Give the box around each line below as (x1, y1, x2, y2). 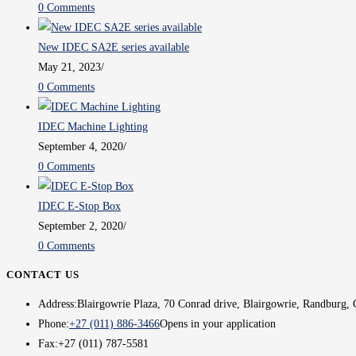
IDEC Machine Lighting (38, 121, 148, 133)
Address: (38, 297, 77, 310)
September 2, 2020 (38, 220, 123, 233)
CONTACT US (6, 269, 79, 281)
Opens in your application (160, 317, 276, 330)
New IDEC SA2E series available (38, 41, 189, 54)
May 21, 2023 (38, 61, 101, 74)
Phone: (38, 317, 69, 330)
